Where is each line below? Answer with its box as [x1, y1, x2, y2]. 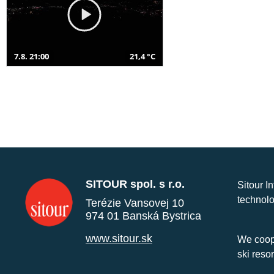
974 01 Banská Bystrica [86, 209, 201, 222]
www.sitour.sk [86, 232, 152, 245]
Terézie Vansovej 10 [86, 196, 184, 209]
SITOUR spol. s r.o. [86, 177, 185, 190]
